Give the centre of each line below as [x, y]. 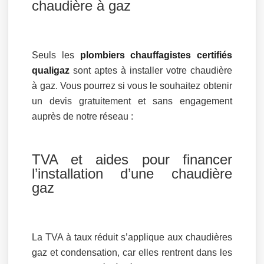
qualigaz [51, 70]
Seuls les [56, 55]
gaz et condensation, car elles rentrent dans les [132, 252]
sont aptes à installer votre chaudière [151, 70]
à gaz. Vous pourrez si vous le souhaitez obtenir [132, 85]
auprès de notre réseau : [83, 116]
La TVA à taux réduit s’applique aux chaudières [132, 237]
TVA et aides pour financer [132, 159]
